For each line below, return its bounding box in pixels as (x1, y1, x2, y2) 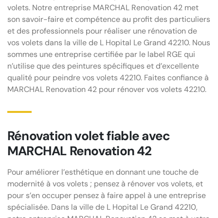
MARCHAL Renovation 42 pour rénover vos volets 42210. (7, 84, 206, 94)
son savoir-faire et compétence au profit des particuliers (7, 14, 210, 24)
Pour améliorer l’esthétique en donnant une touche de (7, 166, 199, 177)
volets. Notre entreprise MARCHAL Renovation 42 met (7, 2, 199, 13)
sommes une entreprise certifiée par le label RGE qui (7, 49, 195, 59)
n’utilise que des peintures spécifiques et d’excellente (7, 60, 199, 71)
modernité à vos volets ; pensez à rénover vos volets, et (7, 178, 203, 189)
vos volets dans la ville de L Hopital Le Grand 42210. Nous (7, 37, 210, 48)
